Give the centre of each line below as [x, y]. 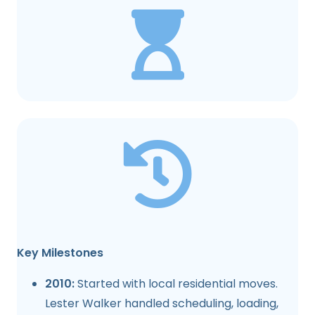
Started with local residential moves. [178, 284]
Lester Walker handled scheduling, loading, [162, 303]
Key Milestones [60, 253]
